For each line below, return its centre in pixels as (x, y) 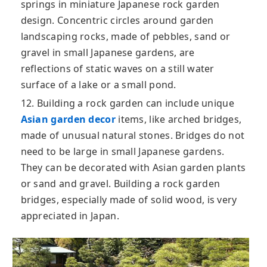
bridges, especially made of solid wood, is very (129, 199)
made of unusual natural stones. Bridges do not (133, 135)
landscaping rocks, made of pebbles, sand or (125, 36)
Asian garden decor (68, 119)
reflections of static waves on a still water (117, 68)
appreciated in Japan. (70, 215)
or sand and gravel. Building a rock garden (120, 183)
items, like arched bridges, (178, 119)
